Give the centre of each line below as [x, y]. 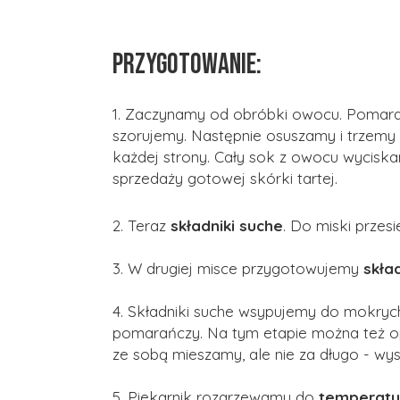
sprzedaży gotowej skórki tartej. [225, 178]
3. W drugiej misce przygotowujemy [238, 268]
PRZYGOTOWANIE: [187, 65]
